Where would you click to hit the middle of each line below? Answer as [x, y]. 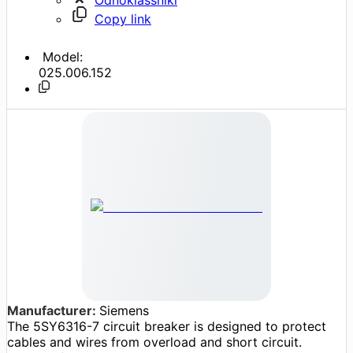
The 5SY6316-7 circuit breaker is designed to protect [167, 326]
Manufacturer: [53, 310]
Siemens [124, 310]
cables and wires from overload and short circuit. [154, 342]
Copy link [123, 19]
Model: [61, 56]
